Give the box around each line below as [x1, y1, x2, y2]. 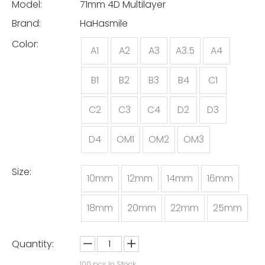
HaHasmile [80, 17, 128, 30]
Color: [12, 37, 38, 51]
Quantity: [12, 237, 54, 251]
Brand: [12, 17, 41, 30]
